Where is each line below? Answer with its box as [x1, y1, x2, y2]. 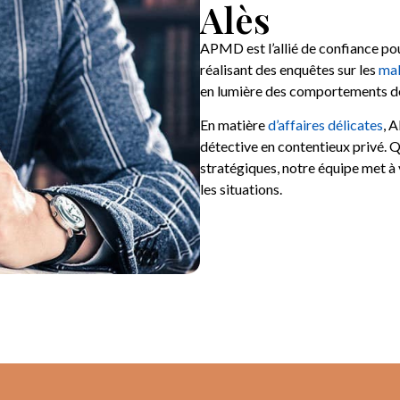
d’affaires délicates [268, 116, 383, 134]
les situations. [200, 180, 282, 198]
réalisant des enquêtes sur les [200, 61, 379, 78]
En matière [200, 116, 268, 134]
